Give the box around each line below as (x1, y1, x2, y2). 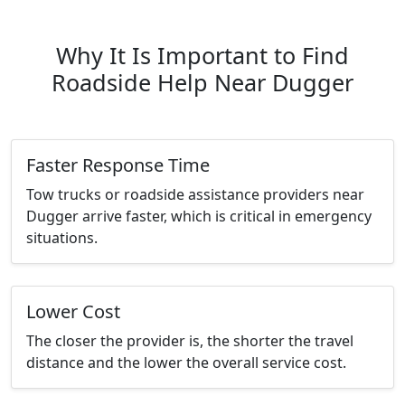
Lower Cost (26, 299, 120, 325)
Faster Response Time (26, 153, 210, 178)
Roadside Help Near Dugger (52, 67, 353, 99)
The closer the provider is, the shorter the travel (26, 331, 353, 352)
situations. (26, 228, 98, 249)
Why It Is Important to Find (56, 40, 349, 71)
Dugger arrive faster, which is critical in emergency (26, 206, 372, 227)
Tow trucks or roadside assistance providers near (26, 184, 364, 205)
